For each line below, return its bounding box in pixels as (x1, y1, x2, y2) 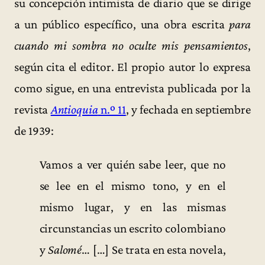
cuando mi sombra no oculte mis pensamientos (14, 38, 248, 53)
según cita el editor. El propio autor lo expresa (14, 59, 251, 74)
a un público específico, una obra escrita (14, 17, 230, 31)
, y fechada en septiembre (125, 102, 251, 117)
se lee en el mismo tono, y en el (39, 178, 226, 193)
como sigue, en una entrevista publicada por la (14, 80, 251, 95)
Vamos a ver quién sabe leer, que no (39, 157, 226, 172)
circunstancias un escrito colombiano (39, 221, 226, 235)
